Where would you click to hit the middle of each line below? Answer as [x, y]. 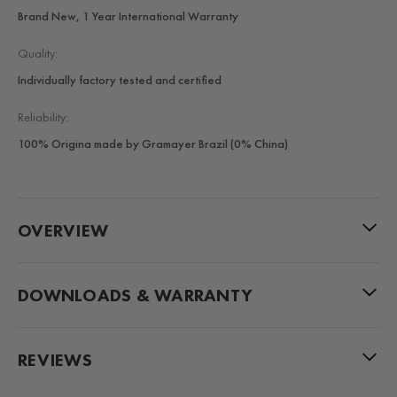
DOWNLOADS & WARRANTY [135, 296]
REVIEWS [55, 360]
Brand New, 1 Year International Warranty [128, 16]
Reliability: [43, 117]
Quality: [38, 54]
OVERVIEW [63, 231]
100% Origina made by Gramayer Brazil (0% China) [153, 144]
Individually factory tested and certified [120, 80]
